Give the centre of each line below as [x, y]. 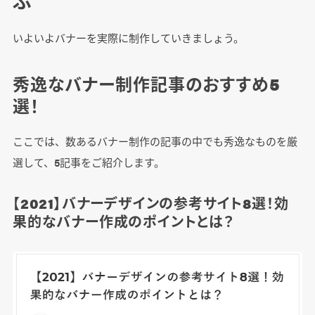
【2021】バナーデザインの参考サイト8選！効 [150, 203]
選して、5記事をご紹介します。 [88, 162]
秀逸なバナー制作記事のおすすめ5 [147, 84]
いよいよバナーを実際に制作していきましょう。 [128, 38]
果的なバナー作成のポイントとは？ [123, 221]
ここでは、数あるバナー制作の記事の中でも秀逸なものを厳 [155, 141]
